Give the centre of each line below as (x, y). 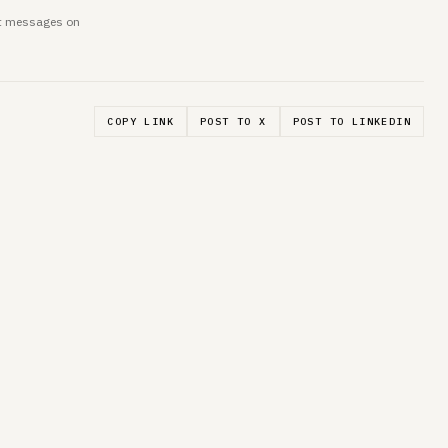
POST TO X (233, 121)
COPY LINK (140, 121)
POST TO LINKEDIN (351, 121)
